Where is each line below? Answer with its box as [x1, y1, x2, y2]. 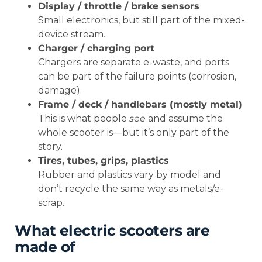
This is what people [38, 113, 129, 125]
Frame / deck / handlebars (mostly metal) [38, 99, 242, 111]
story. [38, 141, 63, 153]
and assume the [146, 113, 223, 125]
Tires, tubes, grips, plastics [38, 155, 169, 167]
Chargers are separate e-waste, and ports [38, 57, 229, 68]
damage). [38, 85, 82, 96]
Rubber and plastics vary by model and [38, 169, 221, 181]
